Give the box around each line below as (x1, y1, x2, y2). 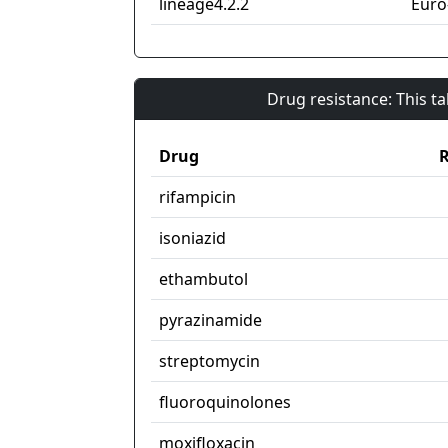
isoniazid (159, 227, 226, 250)
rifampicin (159, 186, 236, 209)
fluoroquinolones (159, 391, 291, 414)
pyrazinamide (159, 309, 262, 332)
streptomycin (159, 350, 260, 373)
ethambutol (159, 268, 248, 291)
